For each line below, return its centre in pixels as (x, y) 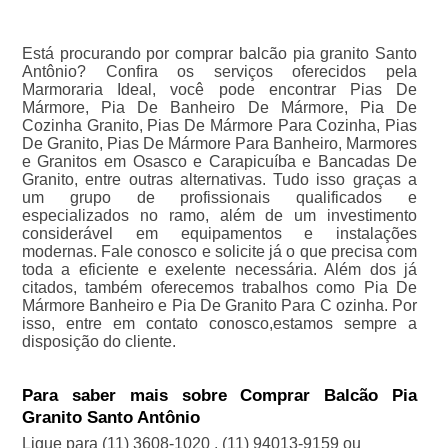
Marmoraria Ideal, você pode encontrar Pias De (219, 90)
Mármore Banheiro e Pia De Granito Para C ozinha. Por (219, 306)
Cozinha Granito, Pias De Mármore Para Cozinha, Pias (219, 126)
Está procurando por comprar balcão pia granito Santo (219, 54)
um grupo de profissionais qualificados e (219, 198)
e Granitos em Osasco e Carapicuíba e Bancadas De (219, 162)
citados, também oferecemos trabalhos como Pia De (219, 288)
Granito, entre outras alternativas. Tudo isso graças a (219, 180)
